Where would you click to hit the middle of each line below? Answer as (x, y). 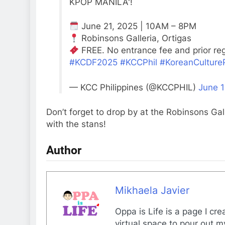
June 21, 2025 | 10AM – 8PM (137, 26)
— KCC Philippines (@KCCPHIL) (134, 87)
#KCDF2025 (93, 63)
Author (64, 150)
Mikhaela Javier (152, 190)
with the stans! (76, 124)
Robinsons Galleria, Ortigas (135, 38)
